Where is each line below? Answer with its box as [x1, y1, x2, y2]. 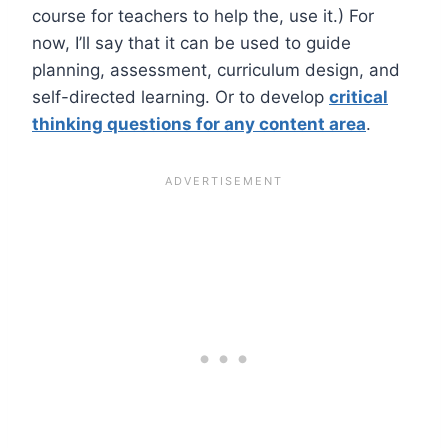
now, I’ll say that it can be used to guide [32, 32, 351, 53]
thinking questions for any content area [32, 113, 366, 134]
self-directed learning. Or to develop [32, 86, 329, 107]
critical [329, 86, 388, 107]
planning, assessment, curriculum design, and [32, 59, 400, 80]
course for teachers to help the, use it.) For [32, 5, 374, 26]
